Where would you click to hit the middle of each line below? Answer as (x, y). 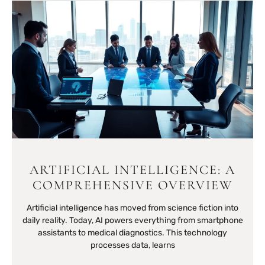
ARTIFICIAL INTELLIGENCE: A (132, 170)
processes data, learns (132, 245)
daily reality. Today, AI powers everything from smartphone (132, 221)
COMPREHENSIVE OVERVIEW (132, 185)
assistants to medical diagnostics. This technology (132, 233)
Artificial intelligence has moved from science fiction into (132, 208)
